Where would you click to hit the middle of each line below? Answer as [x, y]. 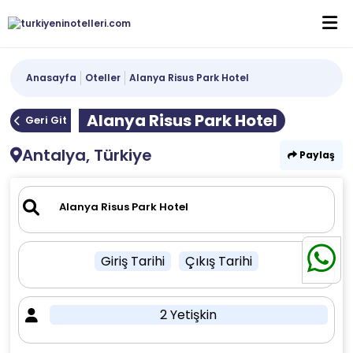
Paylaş [316, 155]
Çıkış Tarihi [218, 261]
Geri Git [46, 120]
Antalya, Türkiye [87, 155]
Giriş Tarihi [132, 261]
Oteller [103, 78]
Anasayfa [52, 78]
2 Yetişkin [189, 315]
